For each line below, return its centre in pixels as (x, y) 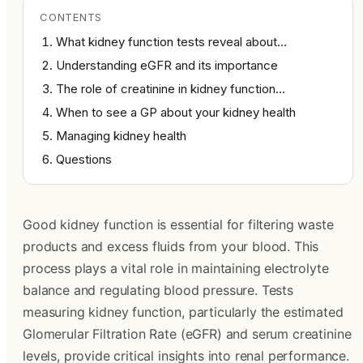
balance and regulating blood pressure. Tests (158, 290)
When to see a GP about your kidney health (176, 112)
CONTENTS (71, 17)
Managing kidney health (121, 136)
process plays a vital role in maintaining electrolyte (176, 268)
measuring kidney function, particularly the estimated (183, 312)
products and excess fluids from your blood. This (171, 246)
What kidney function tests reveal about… (171, 42)
